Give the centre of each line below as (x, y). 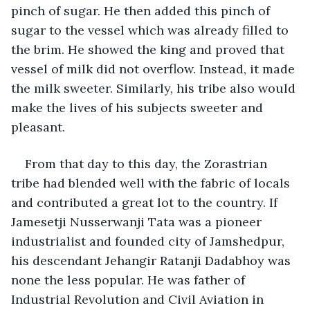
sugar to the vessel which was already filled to (152, 30)
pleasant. (38, 127)
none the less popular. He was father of (130, 280)
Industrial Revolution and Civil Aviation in (139, 299)
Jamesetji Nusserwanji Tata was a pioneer (138, 221)
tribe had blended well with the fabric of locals (152, 183)
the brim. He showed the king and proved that (149, 49)
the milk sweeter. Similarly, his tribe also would (155, 88)
